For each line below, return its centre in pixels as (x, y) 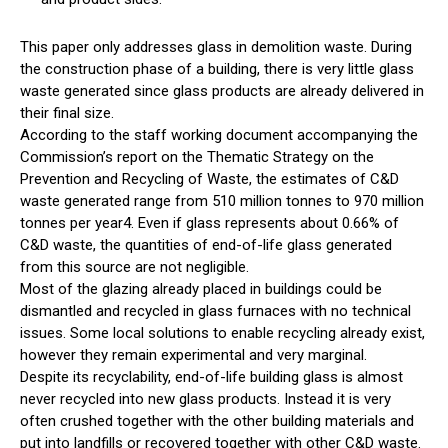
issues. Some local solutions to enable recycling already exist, (222, 333)
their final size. (67, 113)
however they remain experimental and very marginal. (193, 355)
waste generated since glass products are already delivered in (222, 91)
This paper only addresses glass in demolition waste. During (216, 47)
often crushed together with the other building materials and (217, 421)
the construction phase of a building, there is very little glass (217, 69)
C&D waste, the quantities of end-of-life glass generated (206, 245)
